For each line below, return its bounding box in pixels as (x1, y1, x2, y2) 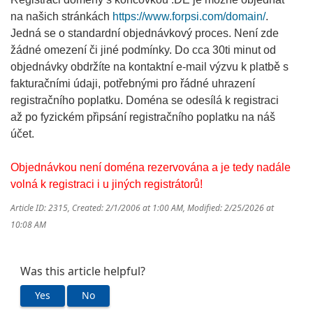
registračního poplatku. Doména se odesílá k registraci (10, 94, 279, 107)
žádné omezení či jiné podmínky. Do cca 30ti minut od (10, 44, 276, 57)
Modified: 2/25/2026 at (187, 203, 274, 214)
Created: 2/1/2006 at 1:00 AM (72, 203, 183, 214)
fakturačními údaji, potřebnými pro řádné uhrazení (10, 78, 255, 90)
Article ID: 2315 (10, 203, 68, 214)
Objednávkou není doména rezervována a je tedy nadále (10, 161, 291, 174)
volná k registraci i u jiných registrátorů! (10, 178, 203, 191)
